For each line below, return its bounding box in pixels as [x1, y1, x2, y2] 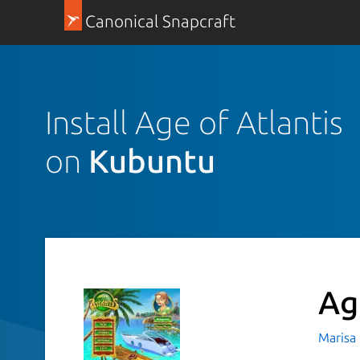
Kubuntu [88, 142, 215, 179]
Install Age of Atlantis [45, 104, 343, 141]
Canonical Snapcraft [84, 12, 235, 31]
